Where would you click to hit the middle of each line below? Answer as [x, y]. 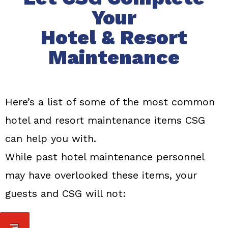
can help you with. [51, 139]
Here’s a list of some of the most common [110, 102]
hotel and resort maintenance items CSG [105, 120]
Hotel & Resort [114, 38]
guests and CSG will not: [66, 194]
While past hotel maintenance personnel [105, 157]
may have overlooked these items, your [101, 175]
